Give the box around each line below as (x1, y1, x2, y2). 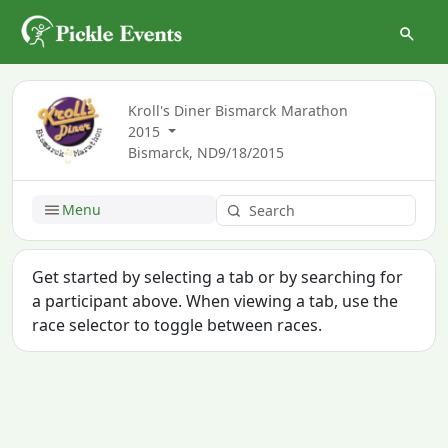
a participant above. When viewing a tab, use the (32, 289, 399, 312)
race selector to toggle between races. (32, 313, 323, 336)
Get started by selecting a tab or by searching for (32, 265, 404, 288)
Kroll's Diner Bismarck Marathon (127, 101, 348, 121)
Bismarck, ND (127, 143, 218, 163)
